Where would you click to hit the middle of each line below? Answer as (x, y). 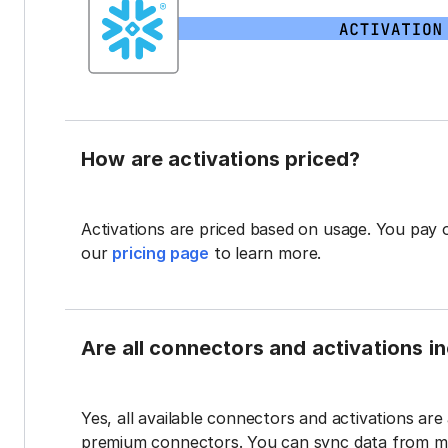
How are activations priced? (221, 159)
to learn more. (265, 253)
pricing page (160, 253)
